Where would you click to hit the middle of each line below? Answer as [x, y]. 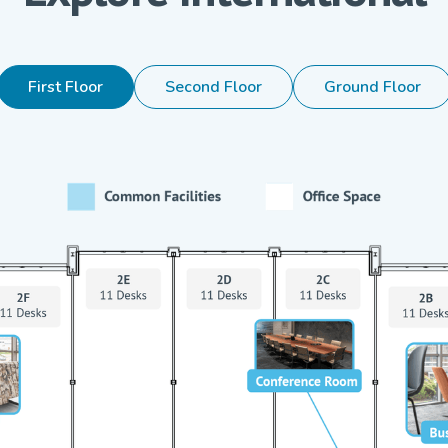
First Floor [65, 86]
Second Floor [213, 86]
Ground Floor [372, 86]
